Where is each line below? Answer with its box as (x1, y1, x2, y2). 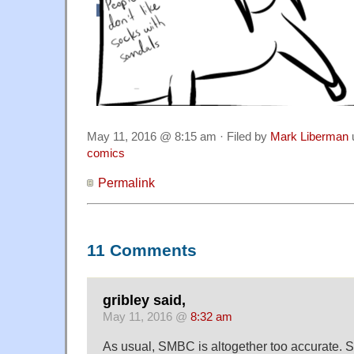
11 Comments (87, 240, 197, 260)
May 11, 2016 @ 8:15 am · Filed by (87, 130, 270, 143)
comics (87, 146, 125, 160)
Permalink (98, 175, 155, 190)
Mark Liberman (270, 130, 348, 143)
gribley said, (103, 292, 186, 309)
